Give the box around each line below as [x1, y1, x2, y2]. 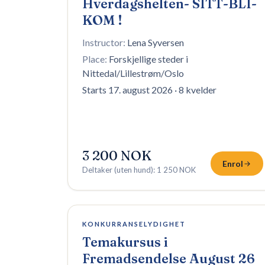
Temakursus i [82, 234, 168, 250]
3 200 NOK [82, 147, 151, 164]
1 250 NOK [157, 165, 196, 174]
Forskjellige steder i [109, 53, 188, 64]
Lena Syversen [127, 37, 184, 48]
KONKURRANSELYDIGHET [82, 220, 186, 228]
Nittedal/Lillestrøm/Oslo [82, 67, 184, 79]
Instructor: [82, 37, 125, 48]
